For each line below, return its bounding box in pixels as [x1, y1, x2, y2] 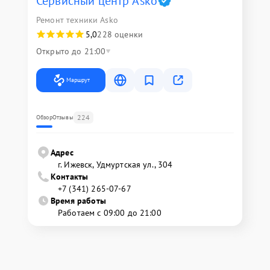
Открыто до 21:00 [36, 45, 106, 57]
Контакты [51, 171, 89, 182]
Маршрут [66, 75, 90, 84]
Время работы [51, 195, 106, 206]
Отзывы [52, 113, 74, 121]
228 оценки [97, 28, 143, 40]
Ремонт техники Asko [36, 14, 118, 25]
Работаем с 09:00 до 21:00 [58, 207, 162, 218]
